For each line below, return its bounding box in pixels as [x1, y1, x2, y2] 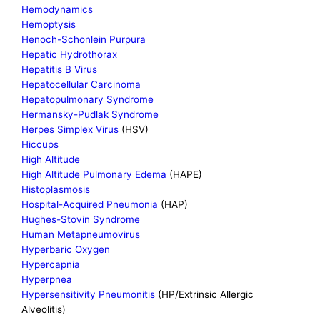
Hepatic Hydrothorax [21, 49, 118, 61]
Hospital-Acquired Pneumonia [21, 199, 159, 211]
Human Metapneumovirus [21, 229, 141, 241]
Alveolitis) [21, 304, 66, 316]
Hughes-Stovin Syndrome [21, 214, 141, 226]
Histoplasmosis [21, 184, 91, 196]
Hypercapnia [21, 259, 81, 271]
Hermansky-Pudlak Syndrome [21, 109, 159, 121]
